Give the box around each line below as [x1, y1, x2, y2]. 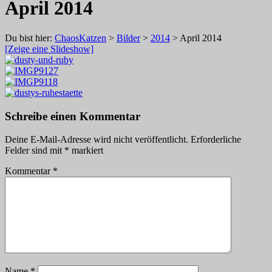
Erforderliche [191, 134, 241, 145]
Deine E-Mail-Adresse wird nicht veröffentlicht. [5, 134, 188, 145]
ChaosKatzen [55, 32, 106, 43]
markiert [69, 145, 103, 156]
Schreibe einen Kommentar [5, 109, 140, 123]
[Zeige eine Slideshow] [5, 43, 93, 54]
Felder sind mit [5, 145, 64, 156]
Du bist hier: [5, 32, 55, 43]
